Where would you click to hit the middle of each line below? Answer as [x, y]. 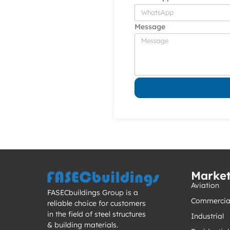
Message [150, 26]
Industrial [207, 216]
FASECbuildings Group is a [93, 193]
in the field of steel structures [97, 214]
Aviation [205, 185]
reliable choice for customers [97, 204]
